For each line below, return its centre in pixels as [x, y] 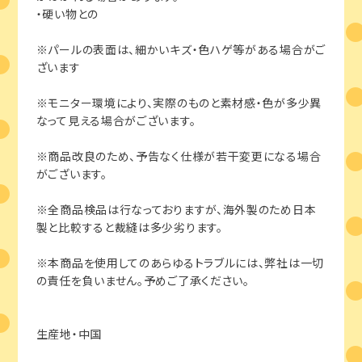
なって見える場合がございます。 [116, 120]
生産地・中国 [69, 333]
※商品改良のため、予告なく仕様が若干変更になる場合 [179, 156]
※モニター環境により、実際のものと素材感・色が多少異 [179, 102]
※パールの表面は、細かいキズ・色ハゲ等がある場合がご [181, 49]
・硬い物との [67, 13]
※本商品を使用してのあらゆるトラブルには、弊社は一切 [180, 262]
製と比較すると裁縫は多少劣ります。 [129, 227]
